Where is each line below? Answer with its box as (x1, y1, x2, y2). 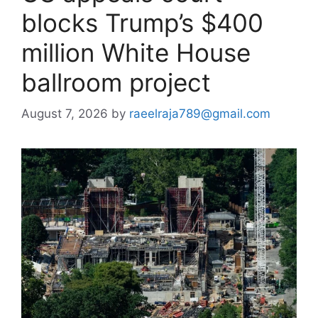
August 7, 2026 (21, 106, 108, 121)
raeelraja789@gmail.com (129, 106, 270, 121)
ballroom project (21, 67, 211, 97)
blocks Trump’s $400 (21, 7, 263, 38)
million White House (21, 37, 251, 67)
